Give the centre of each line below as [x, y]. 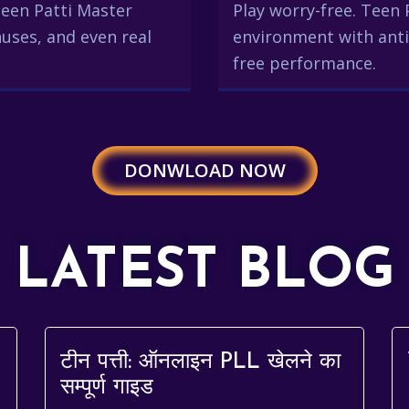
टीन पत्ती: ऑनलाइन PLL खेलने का [200, 362]
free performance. [304, 63]
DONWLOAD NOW [204, 170]
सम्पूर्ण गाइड [107, 388]
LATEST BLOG [204, 273]
